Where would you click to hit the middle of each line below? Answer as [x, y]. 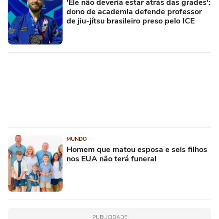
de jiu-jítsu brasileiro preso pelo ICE [131, 21]
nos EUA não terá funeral [111, 159]
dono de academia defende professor [134, 12]
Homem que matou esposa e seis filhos [137, 150]
